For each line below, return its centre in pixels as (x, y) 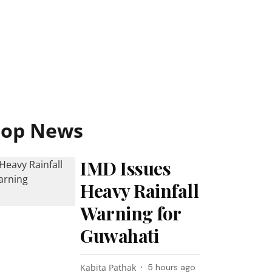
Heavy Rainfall (140, 191)
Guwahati (120, 236)
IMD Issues (126, 168)
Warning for (131, 213)
